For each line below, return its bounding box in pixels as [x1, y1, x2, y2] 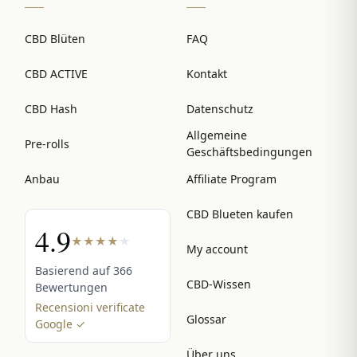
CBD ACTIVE [25, 65, 88, 81]
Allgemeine [186, 127, 247, 143]
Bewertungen [35, 280, 108, 296]
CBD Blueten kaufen [186, 206, 293, 222]
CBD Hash [25, 100, 77, 116]
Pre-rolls [25, 135, 69, 151]
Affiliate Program [186, 171, 277, 186]
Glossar [186, 311, 226, 327]
